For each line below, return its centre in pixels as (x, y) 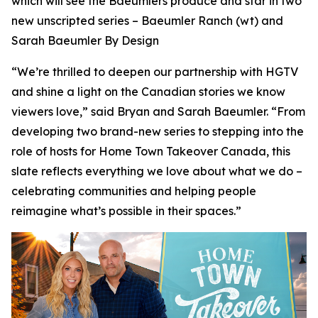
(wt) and (258, 21)
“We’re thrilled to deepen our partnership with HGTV (155, 72)
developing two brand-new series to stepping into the (158, 131)
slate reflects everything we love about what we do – (157, 171)
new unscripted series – (76, 21)
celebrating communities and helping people (134, 191)
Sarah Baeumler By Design (85, 40)
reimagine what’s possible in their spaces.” (126, 211)
